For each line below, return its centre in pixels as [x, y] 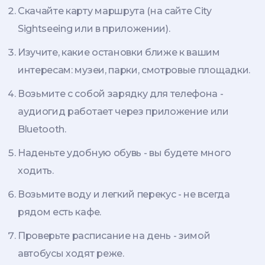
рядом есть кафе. [59, 212]
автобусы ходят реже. [71, 254]
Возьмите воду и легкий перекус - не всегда [124, 195]
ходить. [36, 171]
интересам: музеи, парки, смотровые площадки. [134, 70]
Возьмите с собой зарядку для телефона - [121, 94]
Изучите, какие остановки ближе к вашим [119, 53]
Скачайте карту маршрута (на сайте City [115, 11]
